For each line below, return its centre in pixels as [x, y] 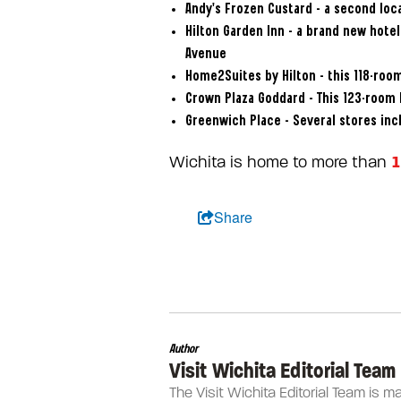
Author [183, 349]
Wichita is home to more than [280, 162]
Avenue [205, 54]
